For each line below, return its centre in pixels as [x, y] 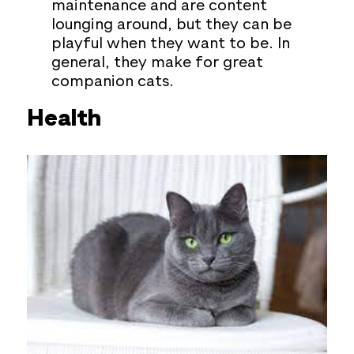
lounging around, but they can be [171, 26]
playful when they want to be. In [170, 45]
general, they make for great [157, 64]
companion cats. [112, 83]
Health [64, 120]
